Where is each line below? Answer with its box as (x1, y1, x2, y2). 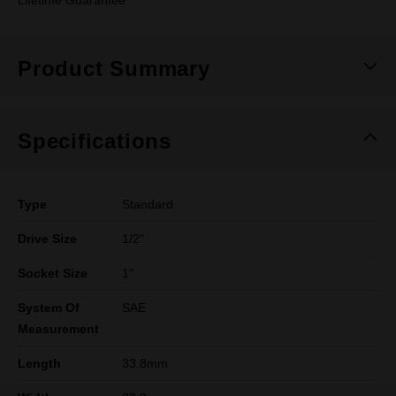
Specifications (18, 129, 171, 153)
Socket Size (18, 266, 88, 280)
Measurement (18, 322, 99, 336)
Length (18, 356, 61, 370)
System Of (18, 301, 80, 315)
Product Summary (18, 57, 210, 80)
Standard (122, 197, 174, 211)
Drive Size (18, 232, 77, 246)
